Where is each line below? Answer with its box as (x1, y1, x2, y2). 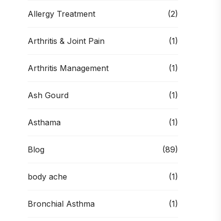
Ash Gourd (28, 90, 69, 100)
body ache (28, 172, 67, 182)
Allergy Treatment (28, 9, 95, 19)
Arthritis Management (28, 63, 109, 73)
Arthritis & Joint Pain (28, 36, 105, 46)
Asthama (28, 117, 61, 127)
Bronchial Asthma (28, 199, 95, 209)
